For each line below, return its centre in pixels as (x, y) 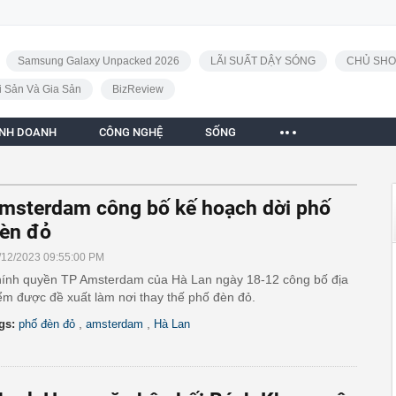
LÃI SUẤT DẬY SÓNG (263, 61)
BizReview (137, 89)
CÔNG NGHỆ (131, 132)
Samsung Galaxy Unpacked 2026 (98, 61)
